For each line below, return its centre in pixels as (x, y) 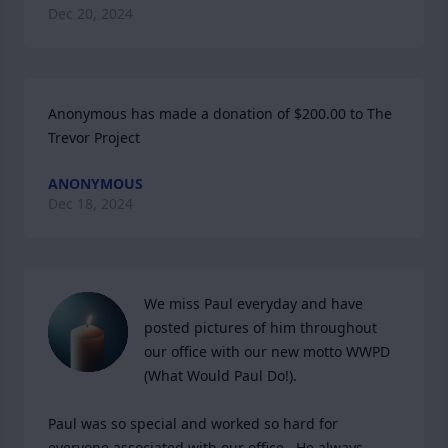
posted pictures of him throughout (260, 327)
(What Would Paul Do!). (224, 375)
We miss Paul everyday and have (253, 303)
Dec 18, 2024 (90, 203)
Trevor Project (94, 137)
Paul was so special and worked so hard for (193, 423)
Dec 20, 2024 (90, 13)
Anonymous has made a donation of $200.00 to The (220, 113)
